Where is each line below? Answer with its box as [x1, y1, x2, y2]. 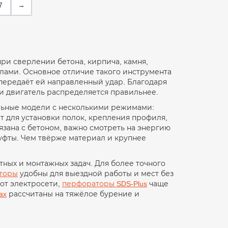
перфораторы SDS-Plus [62, 179, 147, 188]
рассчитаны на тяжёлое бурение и [7, 189, 139, 198]
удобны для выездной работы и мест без [18, 169, 174, 178]
